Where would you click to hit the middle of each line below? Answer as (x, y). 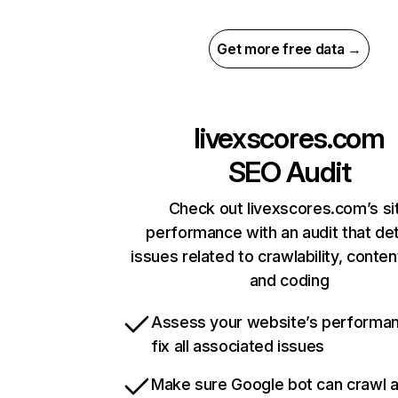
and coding (289, 281)
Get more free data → (289, 49)
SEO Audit (289, 172)
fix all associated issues (238, 346)
